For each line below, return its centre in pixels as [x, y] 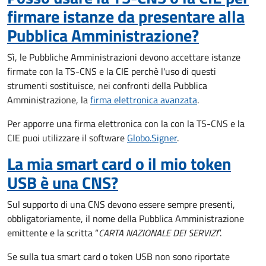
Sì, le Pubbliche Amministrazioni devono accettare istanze [124, 57]
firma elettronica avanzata [144, 100]
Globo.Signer [152, 138]
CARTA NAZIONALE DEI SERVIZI [158, 233]
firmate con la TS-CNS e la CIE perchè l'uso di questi [112, 71]
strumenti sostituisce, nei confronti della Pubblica [107, 85]
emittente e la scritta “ [53, 233]
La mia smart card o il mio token [119, 164]
